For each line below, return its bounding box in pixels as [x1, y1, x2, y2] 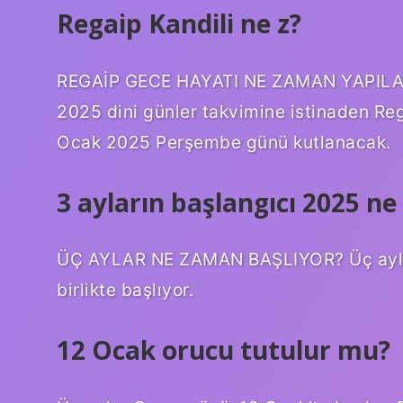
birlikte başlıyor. [57, 279, 193, 301]
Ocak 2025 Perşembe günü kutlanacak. [57, 130, 391, 153]
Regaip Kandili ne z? [57, 5, 301, 40]
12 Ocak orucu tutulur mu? [57, 333, 390, 368]
